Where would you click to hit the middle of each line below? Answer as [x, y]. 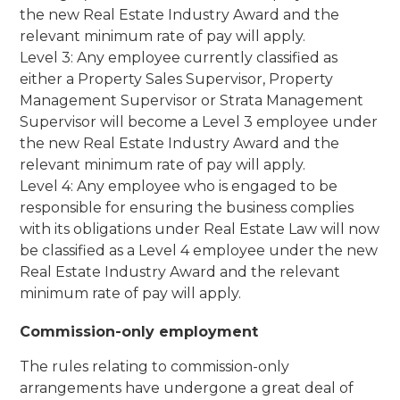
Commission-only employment [139, 332]
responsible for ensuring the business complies [187, 208]
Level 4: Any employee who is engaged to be [179, 187]
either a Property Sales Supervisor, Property [177, 79]
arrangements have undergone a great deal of [187, 388]
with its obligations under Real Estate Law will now [200, 229]
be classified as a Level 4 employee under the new [199, 251]
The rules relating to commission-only [155, 367]
